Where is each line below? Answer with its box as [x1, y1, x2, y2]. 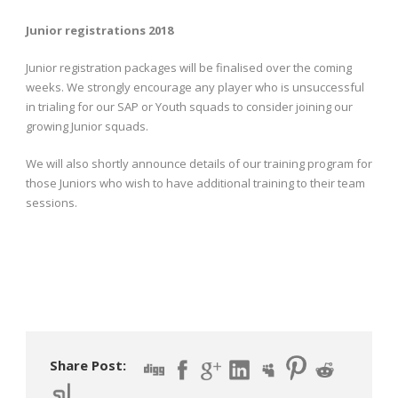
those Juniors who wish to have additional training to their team [26, 174, 365, 191]
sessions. [26, 194, 77, 211]
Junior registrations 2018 [26, 21, 173, 38]
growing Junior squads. [26, 117, 148, 134]
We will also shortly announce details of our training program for [26, 155, 372, 171]
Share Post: [50, 355, 126, 374]
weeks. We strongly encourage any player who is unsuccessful [26, 78, 364, 95]
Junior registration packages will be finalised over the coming [26, 59, 352, 76]
